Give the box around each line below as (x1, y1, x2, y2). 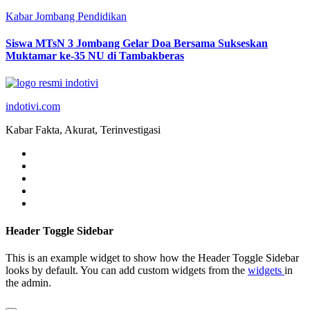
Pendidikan (77, 10, 127, 22)
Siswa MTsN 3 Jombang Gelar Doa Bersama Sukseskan (6, 37, 268, 50)
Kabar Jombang (6, 10, 77, 22)
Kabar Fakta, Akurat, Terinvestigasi (6, 124, 161, 136)
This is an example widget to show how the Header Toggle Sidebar (6, 251, 299, 264)
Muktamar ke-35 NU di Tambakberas (6, 50, 184, 62)
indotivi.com (6, 100, 60, 113)
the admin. (6, 276, 51, 289)
